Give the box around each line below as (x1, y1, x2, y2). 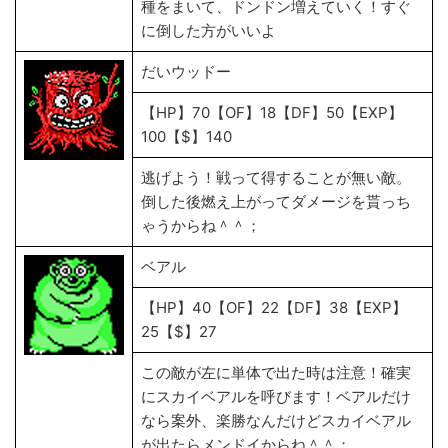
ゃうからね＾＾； (141, 216, 265, 235)
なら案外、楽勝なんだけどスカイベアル (141, 411, 411, 430)
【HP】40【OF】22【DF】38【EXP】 (141, 298, 407, 317)
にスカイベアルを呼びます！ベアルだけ (141, 387, 411, 406)
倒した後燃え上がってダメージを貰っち (141, 192, 411, 211)
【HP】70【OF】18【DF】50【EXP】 (141, 103, 403, 122)
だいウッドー (141, 62, 231, 81)
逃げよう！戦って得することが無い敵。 (141, 168, 411, 187)
